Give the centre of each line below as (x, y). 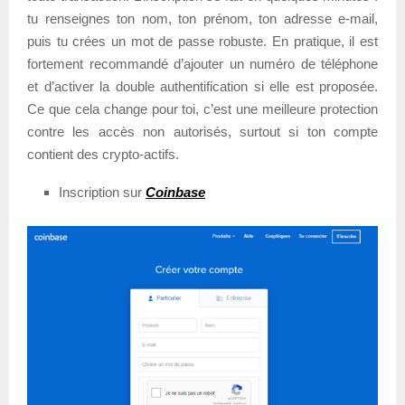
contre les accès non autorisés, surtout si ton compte (202, 131)
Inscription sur (102, 192)
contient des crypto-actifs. (103, 154)
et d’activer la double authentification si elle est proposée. (202, 86)
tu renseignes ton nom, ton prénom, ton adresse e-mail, (202, 18)
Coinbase (175, 192)
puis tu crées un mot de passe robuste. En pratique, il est (202, 41)
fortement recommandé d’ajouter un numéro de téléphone (202, 63)
